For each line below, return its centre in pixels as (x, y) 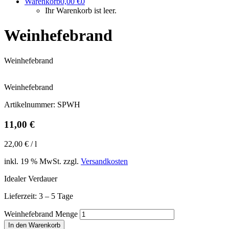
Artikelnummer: (31, 104)
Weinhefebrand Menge (41, 214)
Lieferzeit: (21, 196)
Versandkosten (104, 162)
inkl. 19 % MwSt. (33, 162)
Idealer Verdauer (31, 179)
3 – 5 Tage (56, 196)
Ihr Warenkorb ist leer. (81, 10)
